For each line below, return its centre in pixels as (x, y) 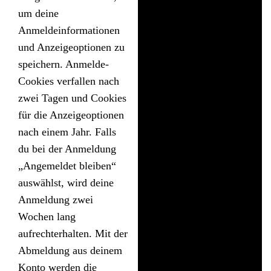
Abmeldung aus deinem (70, 251)
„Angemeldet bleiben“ (67, 166)
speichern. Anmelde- (64, 64)
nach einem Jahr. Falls (67, 132)
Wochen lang (47, 217)
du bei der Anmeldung (67, 149)
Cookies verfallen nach (69, 81)
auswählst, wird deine (66, 183)
